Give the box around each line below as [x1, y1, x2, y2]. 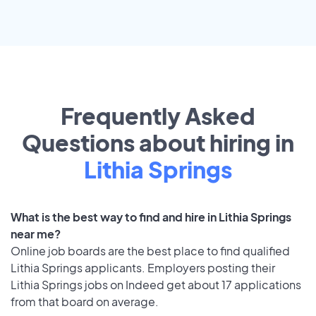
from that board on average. [11, 294, 159, 310]
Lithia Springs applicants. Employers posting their [11, 260, 275, 276]
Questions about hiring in [22, 128, 294, 157]
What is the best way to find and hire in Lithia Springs [11, 209, 291, 225]
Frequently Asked [61, 102, 255, 130]
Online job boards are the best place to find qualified [11, 243, 290, 259]
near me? [11, 226, 61, 242]
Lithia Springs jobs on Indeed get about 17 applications [11, 277, 301, 293]
